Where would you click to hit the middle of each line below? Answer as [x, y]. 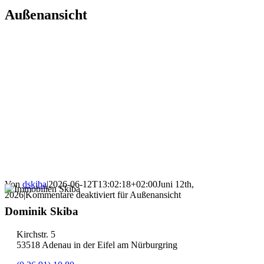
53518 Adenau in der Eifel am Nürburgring [97, 245]
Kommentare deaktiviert [70, 194]
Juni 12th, [176, 184]
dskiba [34, 184]
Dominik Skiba [42, 212]
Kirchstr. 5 [36, 235]
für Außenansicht [148, 194]
